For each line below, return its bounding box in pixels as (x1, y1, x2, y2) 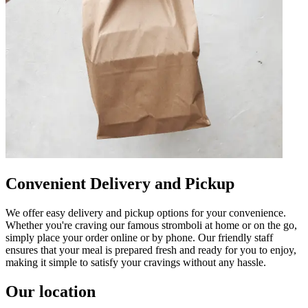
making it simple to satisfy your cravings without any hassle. (5, 256, 266, 269)
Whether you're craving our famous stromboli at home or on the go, (5, 219, 297, 232)
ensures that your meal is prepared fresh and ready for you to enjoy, (5, 244, 296, 256)
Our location (5, 283, 96, 301)
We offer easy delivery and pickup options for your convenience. (5, 207, 286, 219)
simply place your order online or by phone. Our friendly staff (5, 232, 273, 244)
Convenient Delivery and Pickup (5, 175, 234, 193)
